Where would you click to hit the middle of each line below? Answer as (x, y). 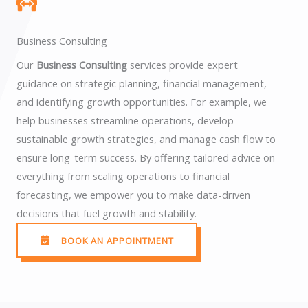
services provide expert (183, 65)
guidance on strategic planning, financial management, (142, 83)
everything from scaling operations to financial (123, 176)
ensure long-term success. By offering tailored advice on (146, 157)
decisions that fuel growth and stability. (107, 213)
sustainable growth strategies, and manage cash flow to (146, 139)
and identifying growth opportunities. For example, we (142, 102)
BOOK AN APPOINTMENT (118, 240)
